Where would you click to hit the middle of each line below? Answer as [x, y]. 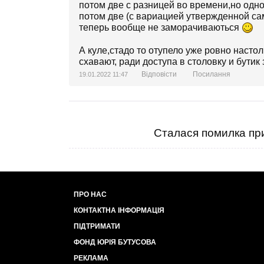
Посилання [212, 74]
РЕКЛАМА [91, 258]
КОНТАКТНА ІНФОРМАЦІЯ [119, 210]
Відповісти [159, 74]
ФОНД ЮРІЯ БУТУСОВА [115, 242]
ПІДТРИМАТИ [97, 226]
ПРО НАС [90, 194]
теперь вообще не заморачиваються [160, 27]
